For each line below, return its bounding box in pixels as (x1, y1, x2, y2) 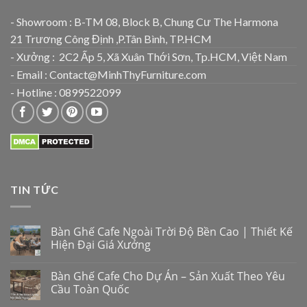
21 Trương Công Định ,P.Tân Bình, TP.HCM (10, 32, 212, 46)
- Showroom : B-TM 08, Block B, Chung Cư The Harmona (10, 15, 278, 29)
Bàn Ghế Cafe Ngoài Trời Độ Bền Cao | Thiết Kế (51, 223, 293, 239)
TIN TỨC (10, 183, 59, 197)
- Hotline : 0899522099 (10, 86, 121, 99)
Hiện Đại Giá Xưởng (51, 236, 151, 252)
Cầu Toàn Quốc (51, 281, 130, 297)
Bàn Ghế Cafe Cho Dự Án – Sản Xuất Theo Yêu (51, 268, 285, 284)
